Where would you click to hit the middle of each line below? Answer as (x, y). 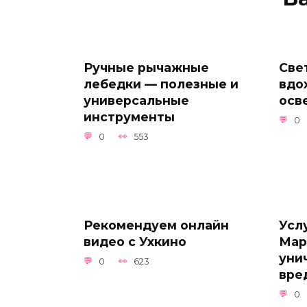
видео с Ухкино (135, 241)
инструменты (129, 116)
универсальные (136, 100)
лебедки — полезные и (161, 84)
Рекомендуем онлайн (156, 225)
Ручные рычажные (146, 67)
